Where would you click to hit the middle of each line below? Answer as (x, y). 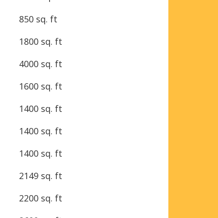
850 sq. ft (38, 19)
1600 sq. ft (41, 86)
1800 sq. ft (41, 41)
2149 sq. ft (41, 175)
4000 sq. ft (41, 64)
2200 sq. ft (41, 198)
